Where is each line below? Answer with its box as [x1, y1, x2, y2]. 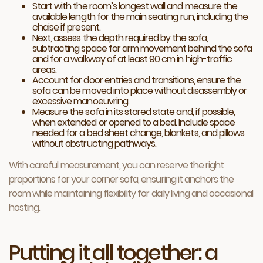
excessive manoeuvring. [32, 95, 129, 109]
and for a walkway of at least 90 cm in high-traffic [32, 52, 232, 66]
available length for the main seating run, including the [32, 10, 248, 24]
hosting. [9, 201, 41, 215]
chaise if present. [32, 21, 100, 35]
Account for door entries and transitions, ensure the [32, 73, 241, 87]
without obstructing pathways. [32, 137, 157, 151]
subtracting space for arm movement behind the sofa [32, 42, 252, 56]
